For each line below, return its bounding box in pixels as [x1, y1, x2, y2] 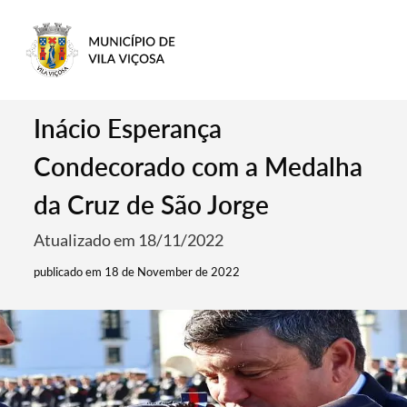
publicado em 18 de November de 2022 [34, 264, 241, 279]
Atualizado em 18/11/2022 [34, 230, 224, 250]
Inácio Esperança [34, 113, 223, 144]
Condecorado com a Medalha [34, 151, 363, 182]
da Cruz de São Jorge [34, 189, 270, 220]
